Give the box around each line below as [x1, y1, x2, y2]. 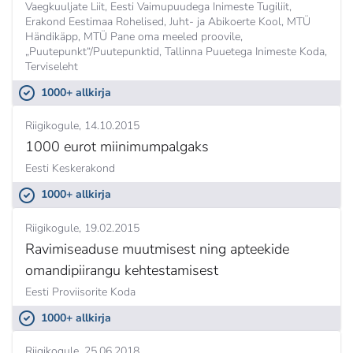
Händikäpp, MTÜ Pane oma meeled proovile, [25, 28, 243, 44]
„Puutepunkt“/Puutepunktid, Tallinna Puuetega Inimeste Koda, [25, 43, 327, 59]
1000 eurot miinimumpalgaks [25, 137, 209, 157]
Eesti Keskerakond [25, 161, 115, 176]
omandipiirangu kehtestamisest [25, 260, 218, 280]
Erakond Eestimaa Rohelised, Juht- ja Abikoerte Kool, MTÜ [25, 13, 310, 29]
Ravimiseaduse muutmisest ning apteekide [25, 239, 289, 258]
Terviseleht [25, 58, 78, 74]
